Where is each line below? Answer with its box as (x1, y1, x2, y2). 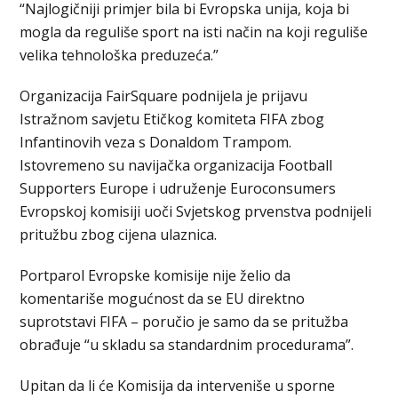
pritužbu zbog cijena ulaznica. (20, 224, 218, 244)
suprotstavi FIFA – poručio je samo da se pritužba (20, 311, 349, 331)
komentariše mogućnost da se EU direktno (20, 288, 306, 308)
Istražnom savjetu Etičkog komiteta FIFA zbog (20, 108, 325, 129)
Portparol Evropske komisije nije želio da (20, 265, 291, 285)
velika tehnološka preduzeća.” (20, 44, 219, 65)
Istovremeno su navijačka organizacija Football (20, 155, 333, 175)
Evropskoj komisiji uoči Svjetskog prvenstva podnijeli (20, 201, 372, 221)
